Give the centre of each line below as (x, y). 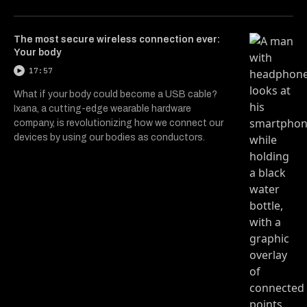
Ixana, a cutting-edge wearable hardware (102, 108)
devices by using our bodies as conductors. (109, 137)
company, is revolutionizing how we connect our (119, 123)
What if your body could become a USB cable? (115, 94)
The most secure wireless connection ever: (117, 39)
